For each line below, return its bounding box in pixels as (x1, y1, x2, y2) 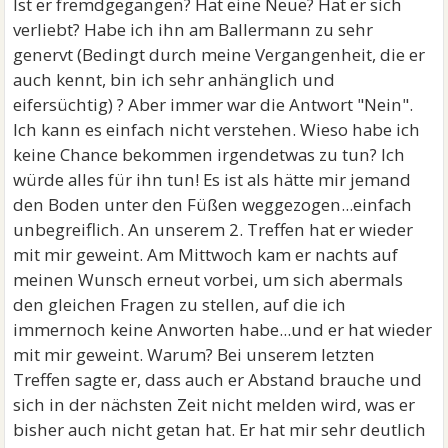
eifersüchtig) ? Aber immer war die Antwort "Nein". (13, 93, 414, 116)
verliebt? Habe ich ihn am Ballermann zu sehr (13, 18, 374, 41)
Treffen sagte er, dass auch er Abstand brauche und (13, 368, 423, 391)
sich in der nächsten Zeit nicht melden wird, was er (13, 393, 416, 416)
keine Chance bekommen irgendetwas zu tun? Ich (13, 143, 406, 166)
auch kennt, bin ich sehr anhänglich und (13, 68, 336, 91)
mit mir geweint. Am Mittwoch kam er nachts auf (13, 243, 399, 266)
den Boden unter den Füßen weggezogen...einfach (13, 193, 413, 216)
